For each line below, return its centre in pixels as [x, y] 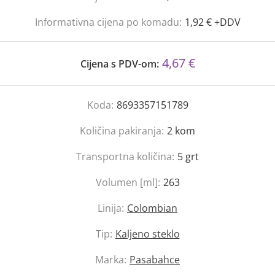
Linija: [111, 208]
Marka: [111, 260]
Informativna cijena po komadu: [108, 22]
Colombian [152, 208]
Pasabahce [155, 260]
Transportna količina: [125, 157]
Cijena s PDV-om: [119, 64]
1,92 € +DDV [212, 22]
